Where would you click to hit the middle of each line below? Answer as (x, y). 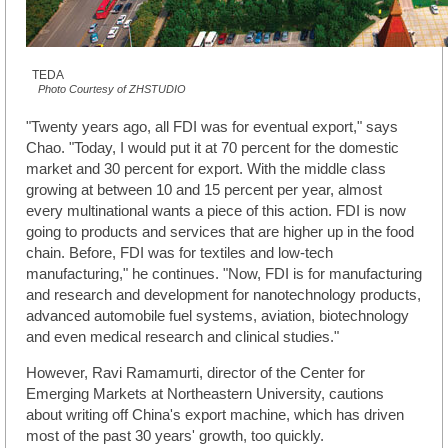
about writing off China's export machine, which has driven (215, 414)
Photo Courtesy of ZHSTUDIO (112, 88)
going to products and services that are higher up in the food (220, 231)
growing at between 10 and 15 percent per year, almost (204, 189)
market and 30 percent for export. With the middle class (206, 168)
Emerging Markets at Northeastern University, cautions (205, 393)
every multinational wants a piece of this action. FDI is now (216, 210)
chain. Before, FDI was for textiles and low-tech (179, 252)
